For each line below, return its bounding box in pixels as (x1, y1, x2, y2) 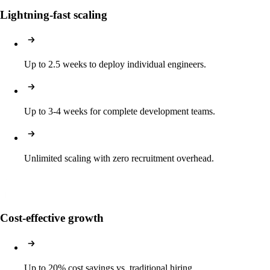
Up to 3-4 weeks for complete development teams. (24, 106, 215, 117)
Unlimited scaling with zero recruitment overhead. (24, 153, 214, 164)
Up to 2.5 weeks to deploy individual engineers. (24, 59, 206, 70)
